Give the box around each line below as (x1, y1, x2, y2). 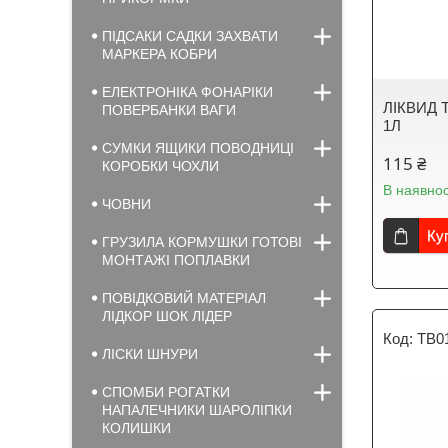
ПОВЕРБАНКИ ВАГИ (102, 102, 236, 118)
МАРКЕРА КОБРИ (102, 46, 217, 62)
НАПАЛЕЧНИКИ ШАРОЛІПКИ (102, 402, 292, 418)
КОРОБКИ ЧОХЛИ (102, 158, 219, 174)
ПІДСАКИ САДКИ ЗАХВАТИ (102, 28, 278, 44)
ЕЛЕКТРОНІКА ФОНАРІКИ (102, 84, 273, 100)
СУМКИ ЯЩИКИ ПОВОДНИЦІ (102, 140, 294, 156)
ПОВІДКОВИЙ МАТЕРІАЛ (102, 290, 266, 306)
